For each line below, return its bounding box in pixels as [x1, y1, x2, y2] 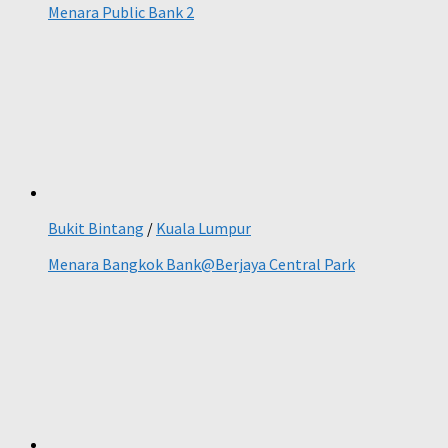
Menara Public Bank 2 [48, 2, 194, 23]
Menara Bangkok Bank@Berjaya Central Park [48, 254, 355, 275]
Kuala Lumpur [156, 218, 251, 239]
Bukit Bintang [48, 218, 144, 239]
